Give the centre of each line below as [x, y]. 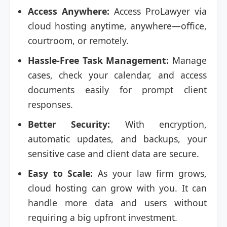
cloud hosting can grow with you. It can [117, 188]
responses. [50, 104]
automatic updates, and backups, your [117, 139]
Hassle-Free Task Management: [99, 60]
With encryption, [159, 124]
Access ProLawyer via [158, 11]
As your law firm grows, [150, 173]
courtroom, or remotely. [78, 41]
